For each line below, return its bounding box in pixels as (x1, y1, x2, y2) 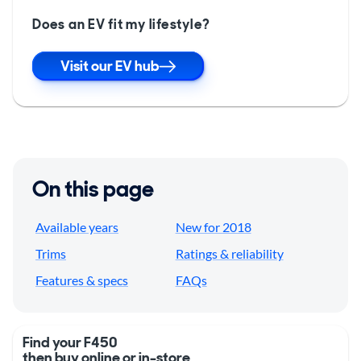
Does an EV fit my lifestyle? (32, 15, 210, 34)
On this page (32, 175, 154, 204)
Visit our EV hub (60, 56, 159, 77)
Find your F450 (23, 333, 118, 353)
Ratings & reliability (175, 246, 284, 262)
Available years (35, 219, 118, 235)
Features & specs (35, 272, 128, 288)
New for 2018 (175, 219, 251, 235)
